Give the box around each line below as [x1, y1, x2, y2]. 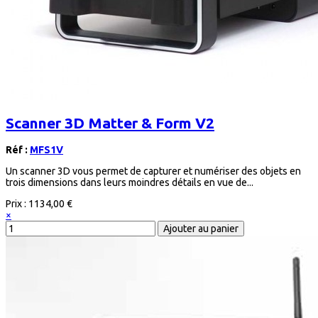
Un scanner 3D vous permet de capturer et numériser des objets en [6, 165, 301, 177]
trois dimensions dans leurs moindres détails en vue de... [6, 177, 253, 189]
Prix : [6, 198, 28, 210]
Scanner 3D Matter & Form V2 [6, 114, 214, 132]
